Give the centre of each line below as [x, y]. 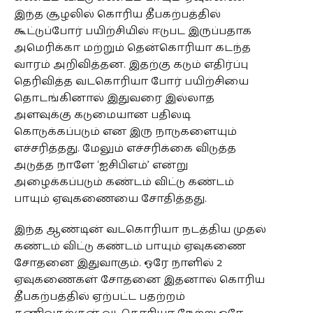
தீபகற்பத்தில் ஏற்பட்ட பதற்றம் [99, 296]
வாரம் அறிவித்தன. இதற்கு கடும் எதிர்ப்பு [131, 64]
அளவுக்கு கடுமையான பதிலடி [102, 115]
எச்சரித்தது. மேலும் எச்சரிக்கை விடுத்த [125, 148]
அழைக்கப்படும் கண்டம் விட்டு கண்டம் [124, 182]
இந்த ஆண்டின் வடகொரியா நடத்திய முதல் [140, 229]
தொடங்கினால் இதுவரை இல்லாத [114, 98]
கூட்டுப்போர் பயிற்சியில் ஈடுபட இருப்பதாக [132, 31]
